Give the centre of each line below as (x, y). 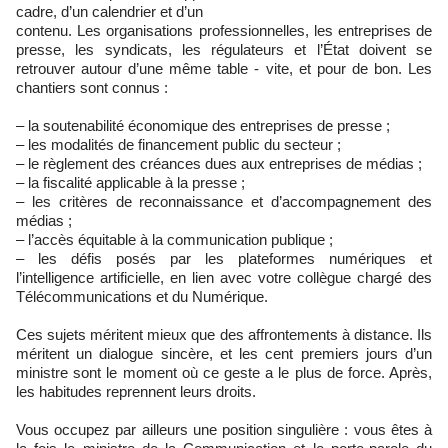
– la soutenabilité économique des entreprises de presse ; (203, 125)
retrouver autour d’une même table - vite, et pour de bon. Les (224, 68)
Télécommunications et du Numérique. (142, 296)
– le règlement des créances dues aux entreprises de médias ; (219, 163)
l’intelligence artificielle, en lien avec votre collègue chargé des (224, 277)
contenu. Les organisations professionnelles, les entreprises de (224, 30)
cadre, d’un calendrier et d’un (109, 11)
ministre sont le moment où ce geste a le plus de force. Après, (224, 372)
